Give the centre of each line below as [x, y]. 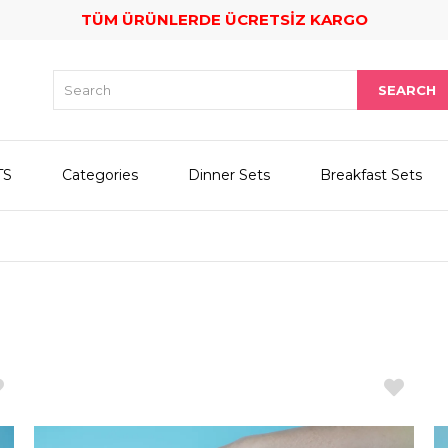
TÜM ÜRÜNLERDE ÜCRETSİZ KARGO [224, 19]
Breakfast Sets [371, 175]
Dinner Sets [229, 175]
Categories [100, 175]
